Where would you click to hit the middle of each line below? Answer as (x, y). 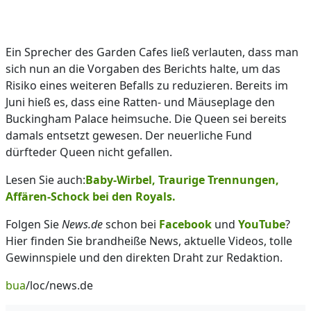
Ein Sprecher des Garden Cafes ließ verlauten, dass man (152, 52)
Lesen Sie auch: (45, 180)
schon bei (131, 224)
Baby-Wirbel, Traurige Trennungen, (182, 180)
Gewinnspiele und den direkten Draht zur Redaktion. (144, 258)
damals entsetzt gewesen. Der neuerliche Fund (129, 135)
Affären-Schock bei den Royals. (91, 196)
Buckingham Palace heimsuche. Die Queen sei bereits (146, 119)
